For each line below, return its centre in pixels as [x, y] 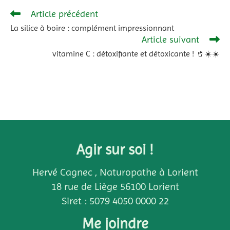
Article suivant [170, 39]
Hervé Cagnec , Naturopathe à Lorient [115, 172]
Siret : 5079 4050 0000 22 [115, 201]
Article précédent [64, 13]
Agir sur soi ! [115, 149]
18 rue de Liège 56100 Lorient [115, 186]
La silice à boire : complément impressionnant [92, 28]
